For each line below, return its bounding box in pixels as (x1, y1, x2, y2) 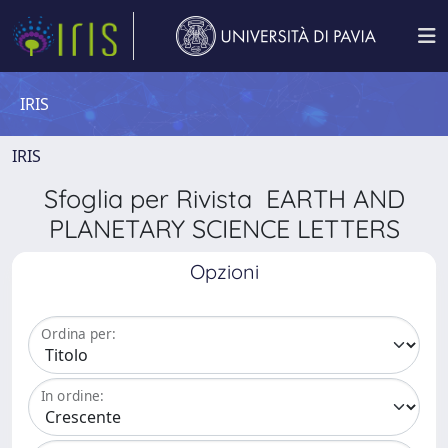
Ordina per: (41, 324, 116, 344)
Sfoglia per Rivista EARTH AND (43, 183, 405, 214)
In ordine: (41, 386, 104, 406)
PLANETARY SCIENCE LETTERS (48, 213, 400, 244)
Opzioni (189, 259, 259, 284)
